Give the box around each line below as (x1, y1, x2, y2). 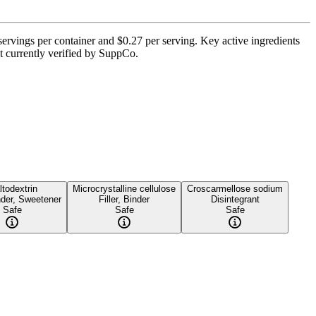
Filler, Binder (99, 193, 150, 205)
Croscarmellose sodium (187, 183, 283, 194)
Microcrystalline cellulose (73, 183, 176, 194)
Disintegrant (210, 193, 260, 205)
